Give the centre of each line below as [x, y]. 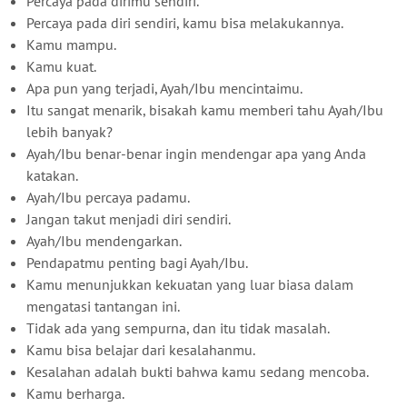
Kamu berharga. [75, 393]
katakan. [52, 175]
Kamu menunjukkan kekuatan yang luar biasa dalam [190, 284]
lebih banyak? [69, 131]
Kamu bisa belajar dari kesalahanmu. [141, 349]
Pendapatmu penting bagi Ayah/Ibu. [137, 262]
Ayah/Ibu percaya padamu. [108, 197]
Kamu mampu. [71, 44]
